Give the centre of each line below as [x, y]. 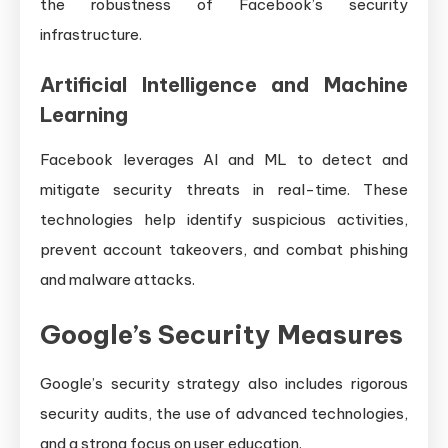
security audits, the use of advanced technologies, [224, 413]
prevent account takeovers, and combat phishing [224, 249]
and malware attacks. [117, 279]
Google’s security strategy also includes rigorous [224, 383]
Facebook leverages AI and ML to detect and [224, 159]
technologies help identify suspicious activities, [224, 219]
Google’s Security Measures [221, 334]
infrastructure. [91, 34]
